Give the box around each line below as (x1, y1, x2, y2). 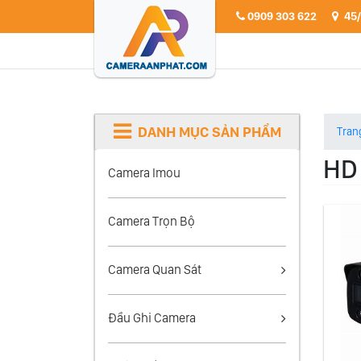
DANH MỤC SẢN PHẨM (137, 123, 281, 140)
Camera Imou (108, 165, 180, 180)
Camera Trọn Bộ (108, 214, 195, 229)
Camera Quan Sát (108, 262, 201, 277)
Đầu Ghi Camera (108, 310, 196, 326)
